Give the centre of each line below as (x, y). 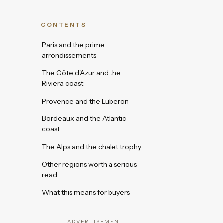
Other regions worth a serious (89, 164)
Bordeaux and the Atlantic (84, 119)
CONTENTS (64, 25)
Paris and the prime (73, 45)
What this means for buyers (86, 192)
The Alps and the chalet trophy (92, 147)
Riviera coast (62, 83)
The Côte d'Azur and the (81, 73)
